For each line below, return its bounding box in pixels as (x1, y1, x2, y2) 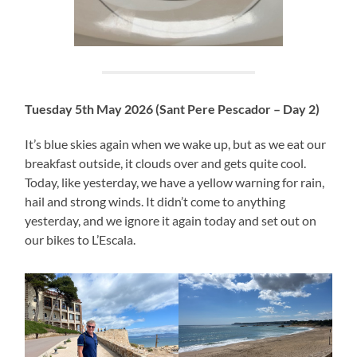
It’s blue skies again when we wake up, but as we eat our (25, 136, 327, 152)
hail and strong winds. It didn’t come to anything (25, 194, 286, 210)
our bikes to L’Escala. (25, 232, 136, 248)
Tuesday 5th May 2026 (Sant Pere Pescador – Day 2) (25, 101, 320, 117)
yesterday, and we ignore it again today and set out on (25, 213, 317, 229)
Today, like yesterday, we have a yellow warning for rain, (25, 175, 325, 190)
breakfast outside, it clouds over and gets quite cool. (25, 155, 307, 171)
